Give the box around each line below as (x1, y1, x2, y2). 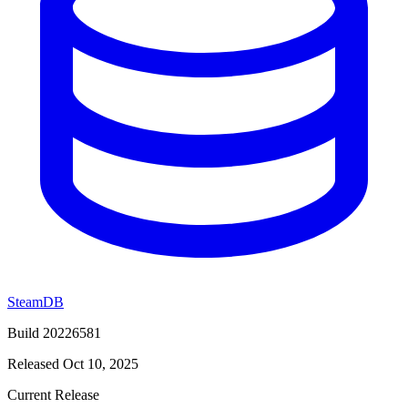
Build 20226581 (7, 324, 101, 341)
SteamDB (7, 293, 64, 310)
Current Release (7, 386, 99, 403)
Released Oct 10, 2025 (7, 355, 138, 372)
